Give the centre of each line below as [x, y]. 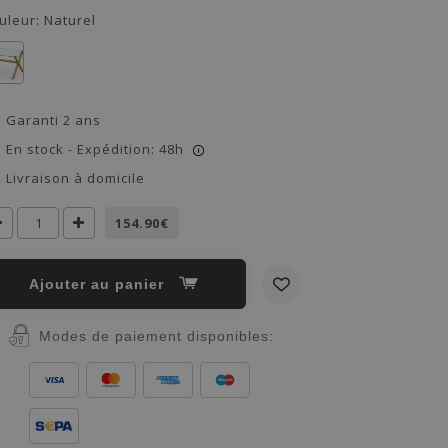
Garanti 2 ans [53, 120]
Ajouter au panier [104, 284]
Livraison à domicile [75, 178]
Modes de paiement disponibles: [156, 335]
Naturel [70, 20]
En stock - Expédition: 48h [95, 149]
